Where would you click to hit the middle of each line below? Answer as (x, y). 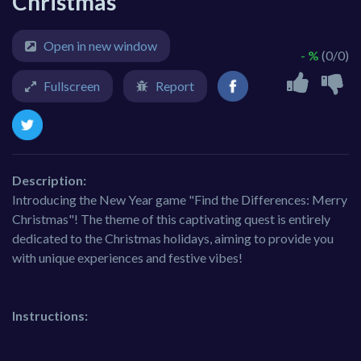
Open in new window (100, 46)
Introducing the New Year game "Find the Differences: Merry (180, 200)
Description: (49, 180)
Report (175, 86)
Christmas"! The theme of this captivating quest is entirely (171, 219)
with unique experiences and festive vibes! (127, 258)
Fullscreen (72, 86)
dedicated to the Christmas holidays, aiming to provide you (173, 239)
